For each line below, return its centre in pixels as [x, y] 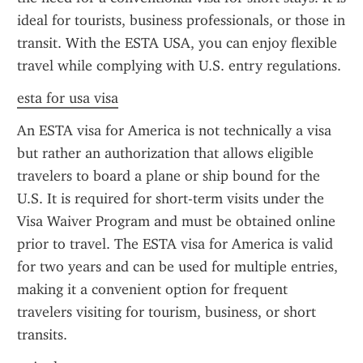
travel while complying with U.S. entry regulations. [179, 66]
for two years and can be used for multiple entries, [177, 267]
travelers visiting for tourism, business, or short [167, 312]
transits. [42, 335]
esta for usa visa [68, 98]
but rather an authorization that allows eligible [165, 153]
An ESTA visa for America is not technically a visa [174, 130]
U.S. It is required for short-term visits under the [171, 199]
